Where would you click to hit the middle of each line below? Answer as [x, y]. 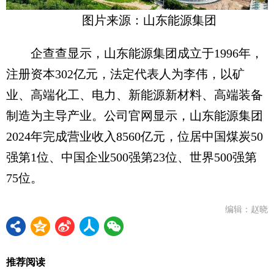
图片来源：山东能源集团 [149, 20]
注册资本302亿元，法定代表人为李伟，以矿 [125, 74]
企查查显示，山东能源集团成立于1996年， [135, 53]
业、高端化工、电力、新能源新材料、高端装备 [135, 94]
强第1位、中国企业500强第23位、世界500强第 [131, 157]
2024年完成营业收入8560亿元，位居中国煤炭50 [135, 136]
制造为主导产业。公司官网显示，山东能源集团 [135, 115]
